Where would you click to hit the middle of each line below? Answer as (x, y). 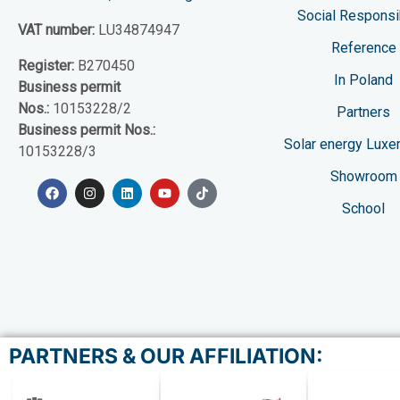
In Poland (364, 79)
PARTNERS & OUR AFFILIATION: (166, 356)
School (364, 208)
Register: (46, 66)
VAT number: (58, 30)
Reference (363, 47)
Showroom (363, 176)
